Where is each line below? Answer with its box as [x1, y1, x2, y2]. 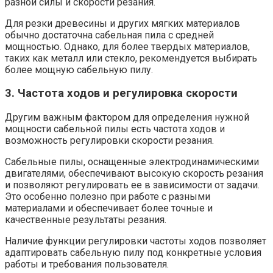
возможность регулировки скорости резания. [5, 134, 214, 146]
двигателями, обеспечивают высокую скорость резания [5, 167, 263, 179]
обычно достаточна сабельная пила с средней [5, 29, 214, 41]
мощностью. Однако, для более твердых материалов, [5, 40, 250, 52]
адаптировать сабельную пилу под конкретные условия [5, 246, 261, 258]
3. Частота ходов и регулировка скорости [5, 87, 238, 101]
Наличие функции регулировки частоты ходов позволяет [5, 235, 266, 247]
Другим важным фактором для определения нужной [5, 111, 249, 123]
